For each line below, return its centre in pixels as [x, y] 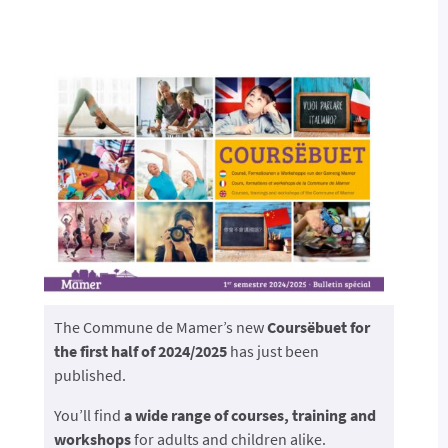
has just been [274, 350]
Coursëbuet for [318, 326]
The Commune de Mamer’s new [160, 326]
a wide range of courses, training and [249, 414]
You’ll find [88, 414]
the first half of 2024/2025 [141, 350]
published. [89, 374]
